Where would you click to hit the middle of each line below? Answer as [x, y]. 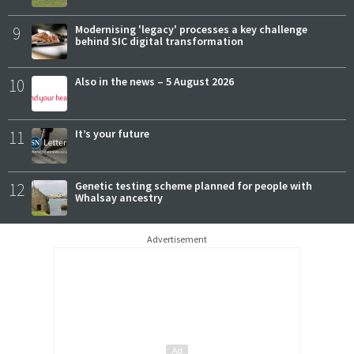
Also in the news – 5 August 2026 [154, 82]
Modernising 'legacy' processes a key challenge [191, 30]
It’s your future [112, 134]
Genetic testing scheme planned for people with [194, 186]
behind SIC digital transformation [159, 41]
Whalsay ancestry [119, 198]
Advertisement [177, 239]
